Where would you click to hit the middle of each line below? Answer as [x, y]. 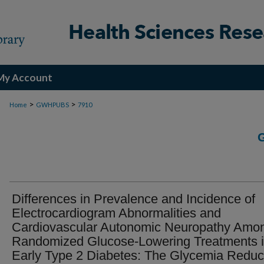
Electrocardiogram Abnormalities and [116, 213]
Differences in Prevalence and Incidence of [133, 199]
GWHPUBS [52, 105]
